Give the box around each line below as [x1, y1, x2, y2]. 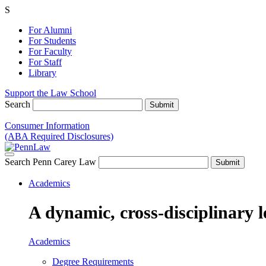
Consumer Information [5, 121, 90, 131]
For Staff [28, 57, 62, 67]
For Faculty [28, 46, 72, 56]
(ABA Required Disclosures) [5, 131, 113, 141]
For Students [28, 36, 76, 46]
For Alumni [28, 25, 72, 35]
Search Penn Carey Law [5, 157, 96, 167]
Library [28, 68, 56, 78]
